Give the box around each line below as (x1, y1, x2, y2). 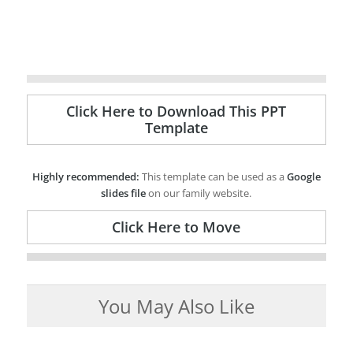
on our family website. (146, 186, 252, 201)
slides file (101, 186, 147, 201)
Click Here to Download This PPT (66, 102, 287, 121)
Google (286, 169, 321, 184)
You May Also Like (98, 293, 255, 320)
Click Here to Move (112, 217, 241, 237)
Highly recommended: (32, 169, 139, 184)
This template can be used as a (139, 169, 287, 184)
